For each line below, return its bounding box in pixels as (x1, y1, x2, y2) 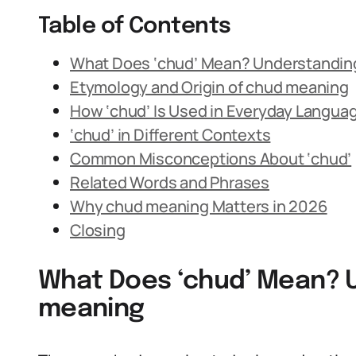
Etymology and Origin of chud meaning (70, 76, 349, 98)
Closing (70, 219, 126, 241)
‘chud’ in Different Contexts (70, 124, 271, 145)
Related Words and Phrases (70, 172, 269, 193)
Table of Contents (38, 15, 231, 38)
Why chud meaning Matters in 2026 (70, 195, 327, 217)
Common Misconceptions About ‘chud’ (70, 148, 352, 169)
